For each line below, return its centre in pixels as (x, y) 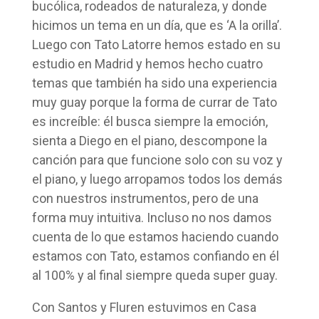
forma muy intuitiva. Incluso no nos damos (152, 217)
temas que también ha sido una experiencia (154, 83)
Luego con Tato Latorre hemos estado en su (156, 44)
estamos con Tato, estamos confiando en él (155, 256)
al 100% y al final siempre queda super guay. (155, 275)
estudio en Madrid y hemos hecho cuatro (147, 63)
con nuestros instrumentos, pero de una (145, 198)
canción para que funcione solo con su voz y (157, 159)
